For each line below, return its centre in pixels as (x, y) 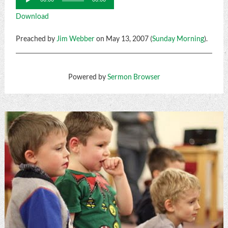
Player (25, 10)
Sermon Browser (134, 77)
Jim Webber (75, 39)
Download (32, 17)
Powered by (88, 77)
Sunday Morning (178, 39)
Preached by (36, 39)
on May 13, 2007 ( (123, 39)
